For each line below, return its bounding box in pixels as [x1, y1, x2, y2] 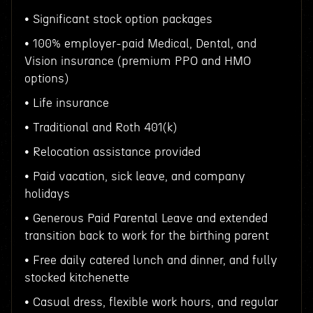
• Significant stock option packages [24, 13, 212, 25]
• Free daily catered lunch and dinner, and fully [24, 254, 277, 266]
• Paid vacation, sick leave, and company [24, 170, 245, 182]
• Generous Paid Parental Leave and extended [24, 212, 268, 224]
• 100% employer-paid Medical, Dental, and [24, 38, 256, 50]
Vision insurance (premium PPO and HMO [24, 55, 251, 67]
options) [24, 73, 68, 85]
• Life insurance [24, 97, 109, 109]
